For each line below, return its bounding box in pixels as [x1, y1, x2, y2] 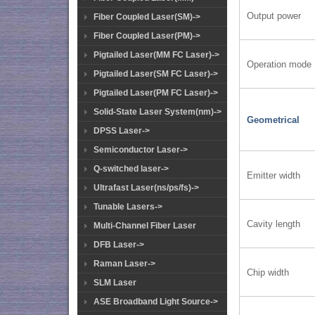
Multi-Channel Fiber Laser [94, 221, 196, 231]
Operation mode [247, 58, 312, 70]
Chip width [247, 266, 290, 278]
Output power [247, 10, 302, 21]
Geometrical [247, 114, 300, 125]
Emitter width [247, 169, 301, 181]
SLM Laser [94, 278, 136, 288]
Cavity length [247, 218, 301, 229]
